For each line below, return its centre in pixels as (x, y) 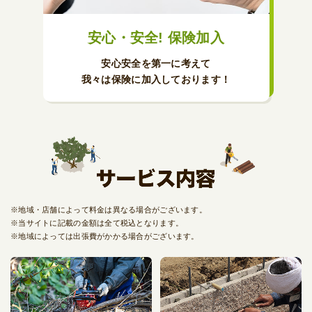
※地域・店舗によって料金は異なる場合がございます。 (109, 209)
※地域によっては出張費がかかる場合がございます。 (105, 236)
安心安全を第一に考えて (156, 64)
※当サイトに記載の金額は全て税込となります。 (97, 223)
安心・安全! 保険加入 (156, 38)
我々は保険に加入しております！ (156, 80)
